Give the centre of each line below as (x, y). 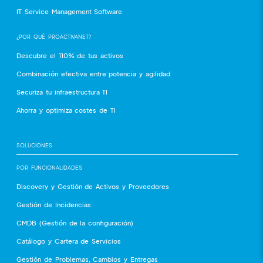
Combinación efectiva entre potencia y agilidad (93, 74)
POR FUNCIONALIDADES (49, 168)
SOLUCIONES (34, 145)
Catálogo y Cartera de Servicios (69, 241)
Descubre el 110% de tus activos (70, 55)
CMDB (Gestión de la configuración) (75, 223)
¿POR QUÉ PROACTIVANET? (54, 37)
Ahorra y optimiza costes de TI (66, 110)
